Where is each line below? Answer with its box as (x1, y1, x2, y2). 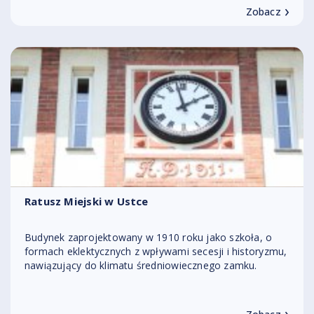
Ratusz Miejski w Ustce (25, 194, 149, 208)
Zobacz (245, 5, 281, 18)
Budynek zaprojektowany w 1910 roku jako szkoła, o (25, 231, 273, 244)
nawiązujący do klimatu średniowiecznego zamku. (25, 259, 257, 272)
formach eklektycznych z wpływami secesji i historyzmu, (25, 245, 287, 258)
